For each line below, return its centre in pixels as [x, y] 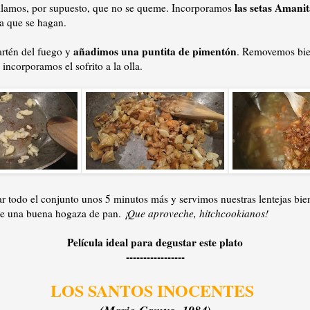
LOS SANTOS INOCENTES [155, 290]
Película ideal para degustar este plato [155, 242]
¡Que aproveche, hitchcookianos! [198, 213]
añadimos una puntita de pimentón [155, 51]
